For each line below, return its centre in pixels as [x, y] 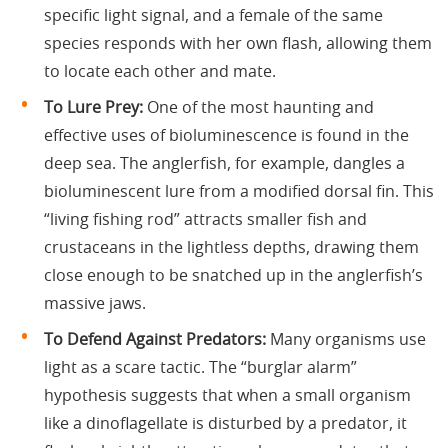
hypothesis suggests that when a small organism [227, 395]
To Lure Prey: [93, 107]
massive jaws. [95, 303]
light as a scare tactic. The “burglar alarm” [200, 367]
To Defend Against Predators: [155, 339]
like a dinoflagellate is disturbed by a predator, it [225, 423]
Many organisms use [346, 339]
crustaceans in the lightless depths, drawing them [231, 247]
